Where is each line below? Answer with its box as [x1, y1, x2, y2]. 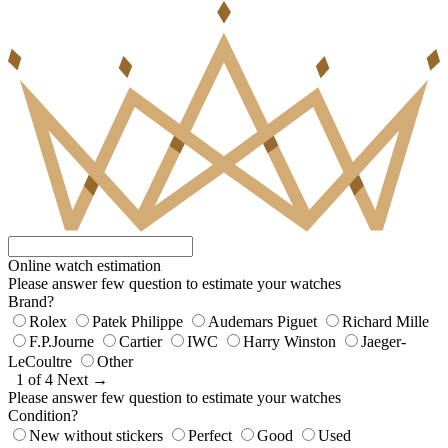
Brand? [8, 293, 54, 311]
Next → [57, 371, 108, 389]
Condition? [8, 407, 78, 425]
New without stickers [29, 427, 163, 445]
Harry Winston [243, 333, 336, 351]
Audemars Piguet [208, 313, 317, 331]
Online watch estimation [8, 257, 161, 275]
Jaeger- [361, 333, 406, 351]
